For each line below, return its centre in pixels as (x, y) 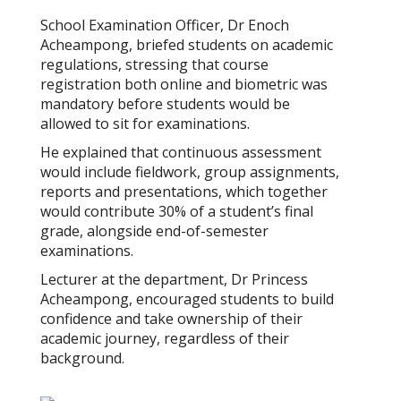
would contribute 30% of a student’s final (177, 212)
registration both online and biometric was (184, 85)
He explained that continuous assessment (181, 153)
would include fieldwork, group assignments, (190, 172)
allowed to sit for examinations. (145, 124)
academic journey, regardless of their (165, 339)
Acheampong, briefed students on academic (187, 45)
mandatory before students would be (165, 104)
